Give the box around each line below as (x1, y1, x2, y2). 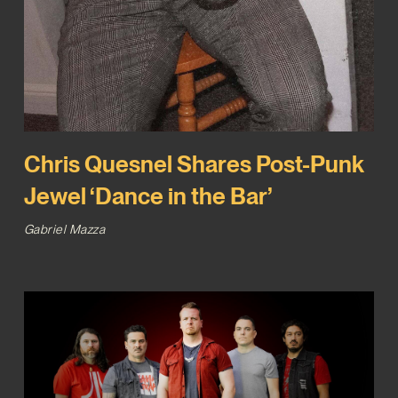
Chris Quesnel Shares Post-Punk (23, 149, 364, 178)
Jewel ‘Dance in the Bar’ (23, 181, 272, 210)
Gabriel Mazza (23, 221, 106, 236)
